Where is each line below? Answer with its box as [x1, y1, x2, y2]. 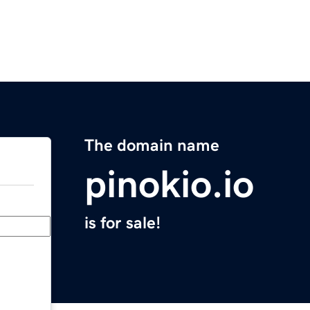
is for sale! [84, 215, 161, 232]
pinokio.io [84, 165, 254, 204]
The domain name [84, 137, 219, 154]
